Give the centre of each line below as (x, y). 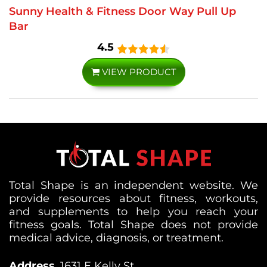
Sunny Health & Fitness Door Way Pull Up (122, 11)
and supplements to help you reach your (133, 211)
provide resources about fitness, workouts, (133, 198)
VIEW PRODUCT (138, 72)
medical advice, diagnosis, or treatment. (116, 237)
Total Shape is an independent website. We (133, 185)
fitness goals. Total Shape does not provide (133, 224)
